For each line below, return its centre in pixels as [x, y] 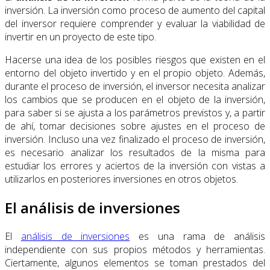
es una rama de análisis [197, 236]
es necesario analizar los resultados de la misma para [135, 152]
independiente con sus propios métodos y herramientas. [135, 249]
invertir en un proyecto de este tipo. [80, 36]
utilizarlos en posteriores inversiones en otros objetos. [121, 179]
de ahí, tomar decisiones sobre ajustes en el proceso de [135, 126]
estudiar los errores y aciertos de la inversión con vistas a [135, 165]
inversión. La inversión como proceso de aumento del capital [135, 10]
